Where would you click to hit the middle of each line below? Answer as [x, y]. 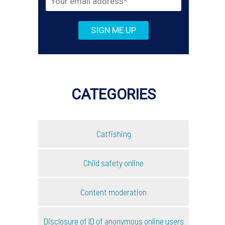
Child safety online [114, 162]
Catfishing [114, 133]
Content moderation [114, 192]
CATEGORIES [114, 94]
